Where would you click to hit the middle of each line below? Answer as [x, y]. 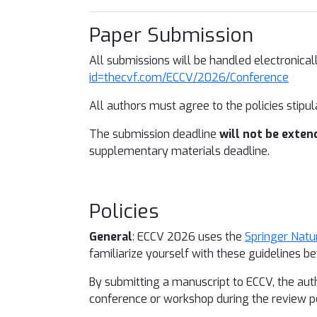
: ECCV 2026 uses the [189, 237]
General [111, 237]
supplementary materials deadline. [179, 151]
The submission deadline [154, 134]
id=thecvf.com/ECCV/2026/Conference [189, 77]
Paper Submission [174, 35]
